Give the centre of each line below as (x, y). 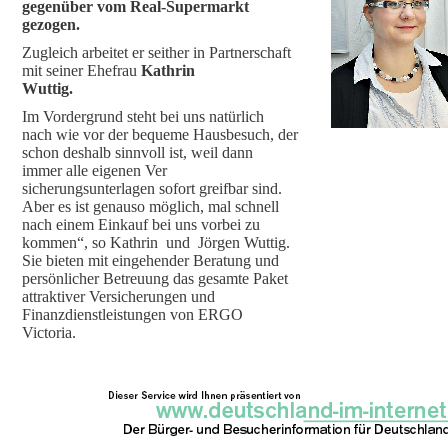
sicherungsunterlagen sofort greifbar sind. (152, 188)
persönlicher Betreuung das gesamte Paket (155, 278)
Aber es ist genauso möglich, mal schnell (150, 206)
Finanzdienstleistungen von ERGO (132, 314)
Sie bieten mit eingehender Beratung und (150, 260)
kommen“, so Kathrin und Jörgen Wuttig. (160, 242)
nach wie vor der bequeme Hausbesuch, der (160, 134)
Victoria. (49, 332)
